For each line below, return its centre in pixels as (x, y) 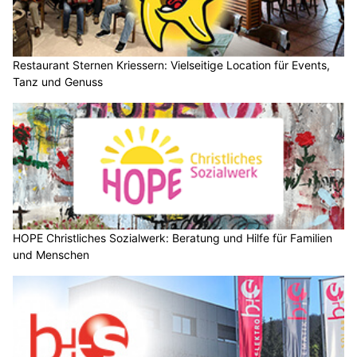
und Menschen (51, 255)
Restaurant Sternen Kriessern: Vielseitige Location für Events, (171, 65)
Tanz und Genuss (58, 81)
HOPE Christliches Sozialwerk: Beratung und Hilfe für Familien (173, 238)
